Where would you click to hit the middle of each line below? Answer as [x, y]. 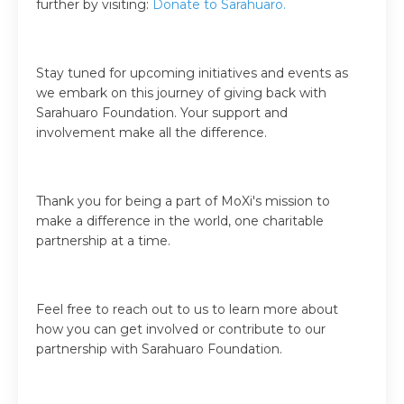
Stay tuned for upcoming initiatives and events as [192, 73]
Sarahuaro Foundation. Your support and [162, 112]
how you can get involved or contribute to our [181, 329]
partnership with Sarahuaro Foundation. [159, 349]
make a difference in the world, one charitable [180, 220]
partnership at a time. [103, 240]
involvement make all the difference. [151, 132]
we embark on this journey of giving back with [181, 92]
